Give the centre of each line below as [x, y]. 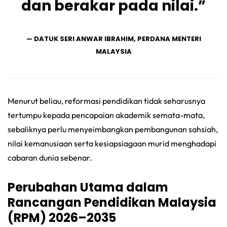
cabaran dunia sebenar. [50, 157]
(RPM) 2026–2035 [62, 217]
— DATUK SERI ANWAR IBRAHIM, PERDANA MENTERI [113, 39]
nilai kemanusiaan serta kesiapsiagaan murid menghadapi [112, 143]
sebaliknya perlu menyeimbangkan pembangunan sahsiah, [113, 129]
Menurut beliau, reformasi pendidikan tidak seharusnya [106, 101]
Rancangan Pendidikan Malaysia [112, 202]
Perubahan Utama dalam [88, 187]
